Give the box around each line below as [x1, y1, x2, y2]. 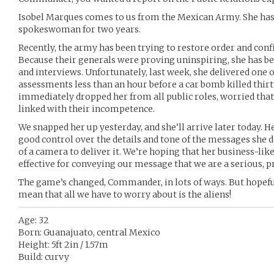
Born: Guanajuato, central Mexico [18, 227, 160, 238]
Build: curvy [18, 251, 69, 262]
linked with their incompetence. [18, 103, 155, 114]
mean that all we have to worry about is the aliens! [18, 189, 231, 200]
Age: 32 [18, 215, 49, 226]
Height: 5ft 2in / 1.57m [18, 239, 108, 250]
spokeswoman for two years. [18, 24, 141, 35]
